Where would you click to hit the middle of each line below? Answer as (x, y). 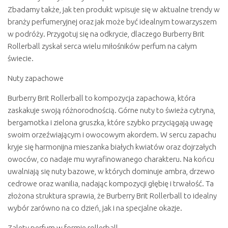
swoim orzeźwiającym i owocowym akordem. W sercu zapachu (112, 135)
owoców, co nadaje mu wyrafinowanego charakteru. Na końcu (111, 159)
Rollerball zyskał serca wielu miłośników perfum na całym (102, 46)
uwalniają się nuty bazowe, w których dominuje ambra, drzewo (111, 172)
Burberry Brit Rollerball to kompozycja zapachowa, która (102, 98)
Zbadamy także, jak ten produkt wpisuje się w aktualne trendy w (114, 10)
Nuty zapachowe (36, 78)
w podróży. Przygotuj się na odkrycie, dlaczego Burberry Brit (106, 34)
